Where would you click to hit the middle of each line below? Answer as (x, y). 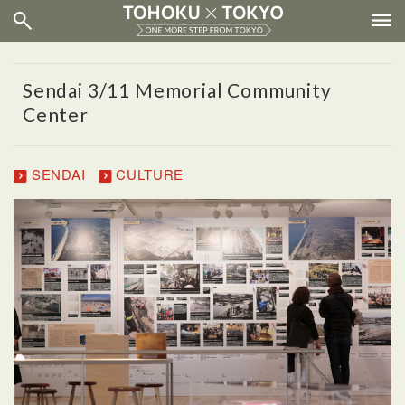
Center (56, 114)
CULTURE (148, 174)
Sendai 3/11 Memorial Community (177, 90)
